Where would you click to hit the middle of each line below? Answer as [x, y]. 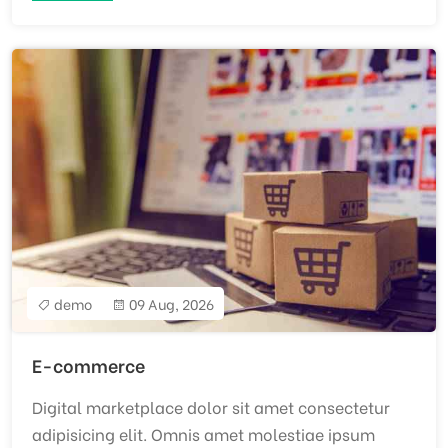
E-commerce [88, 364]
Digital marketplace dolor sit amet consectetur [211, 406]
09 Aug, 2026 [170, 303]
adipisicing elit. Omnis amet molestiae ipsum [203, 433]
